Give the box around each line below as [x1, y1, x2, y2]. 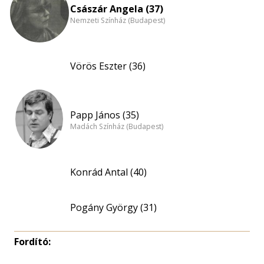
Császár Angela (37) [70, 2, 163, 15]
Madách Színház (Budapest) [70, 121, 163, 132]
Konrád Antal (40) [70, 166, 147, 179]
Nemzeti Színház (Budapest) [70, 15, 165, 26]
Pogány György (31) [70, 201, 157, 214]
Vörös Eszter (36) [70, 60, 146, 72]
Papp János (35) [70, 108, 139, 121]
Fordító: [14, 235, 51, 248]
